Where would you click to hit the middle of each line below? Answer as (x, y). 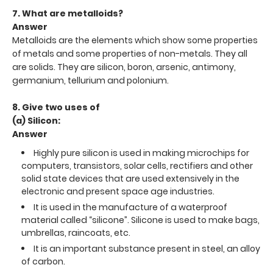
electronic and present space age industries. (118, 191)
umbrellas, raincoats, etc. (76, 232)
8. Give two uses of (56, 107)
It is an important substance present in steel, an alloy (147, 248)
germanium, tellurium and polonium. (90, 80)
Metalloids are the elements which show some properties (135, 40)
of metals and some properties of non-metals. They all (130, 53)
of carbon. (43, 261)
